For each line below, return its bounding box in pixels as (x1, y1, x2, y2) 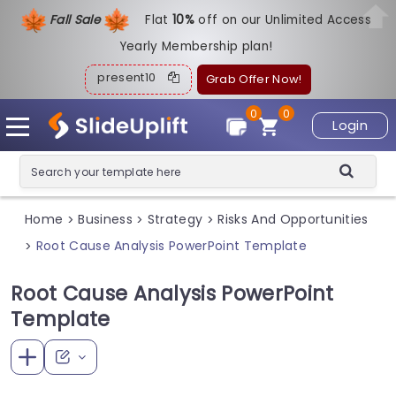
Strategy (147, 210, 203, 229)
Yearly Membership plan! (118, 38, 273, 55)
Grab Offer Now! (205, 72, 302, 87)
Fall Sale (49, 11, 104, 28)
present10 (97, 70, 168, 85)
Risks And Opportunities (217, 210, 369, 229)
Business (78, 210, 133, 229)
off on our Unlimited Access (198, 11, 372, 28)
